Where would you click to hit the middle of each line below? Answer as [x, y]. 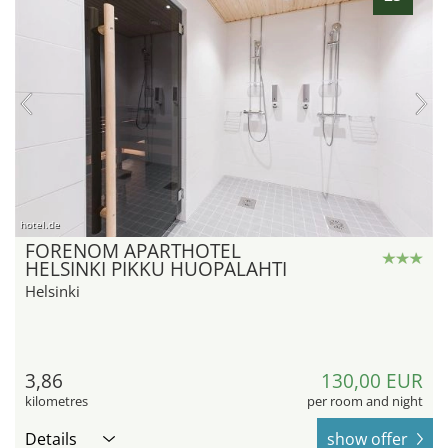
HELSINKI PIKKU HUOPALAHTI [156, 269]
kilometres [56, 401]
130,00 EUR [372, 381]
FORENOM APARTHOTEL [133, 251]
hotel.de [40, 224]
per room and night [365, 401]
